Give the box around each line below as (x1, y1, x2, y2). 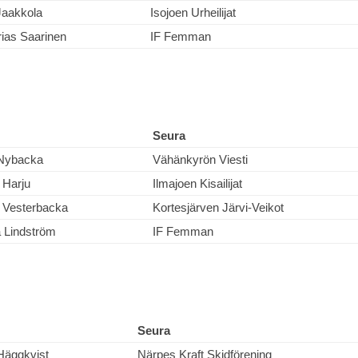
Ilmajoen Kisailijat (153, 177, 242, 190)
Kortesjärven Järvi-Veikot (153, 201, 284, 214)
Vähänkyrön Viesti (153, 153, 248, 166)
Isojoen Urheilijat (150, 6, 236, 19)
